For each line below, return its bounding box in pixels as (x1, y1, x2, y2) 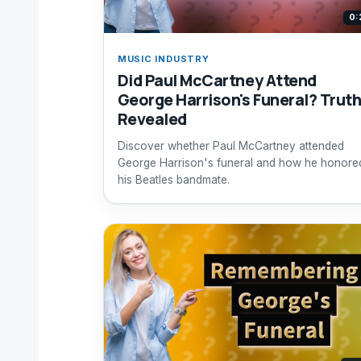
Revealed (117, 108, 187, 131)
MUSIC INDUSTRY (117, 52, 210, 64)
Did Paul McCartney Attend (117, 69, 317, 92)
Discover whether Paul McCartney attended (117, 139, 344, 152)
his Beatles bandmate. (117, 172, 230, 186)
